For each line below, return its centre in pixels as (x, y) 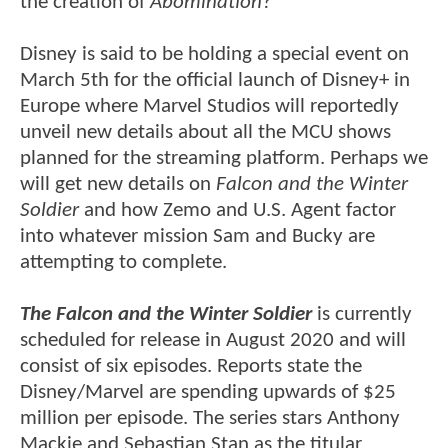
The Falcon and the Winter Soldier (168, 314)
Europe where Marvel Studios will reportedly (209, 106)
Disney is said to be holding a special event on (214, 54)
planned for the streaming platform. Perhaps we (224, 158)
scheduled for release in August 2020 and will (213, 340)
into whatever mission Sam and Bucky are (197, 236)
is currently (364, 314)
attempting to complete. (123, 262)
